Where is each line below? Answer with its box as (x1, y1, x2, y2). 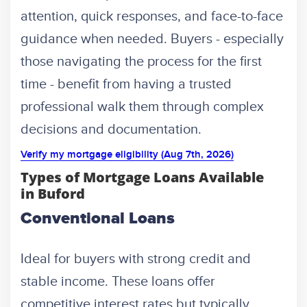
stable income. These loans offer (21, 273, 215, 291)
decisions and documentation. (21, 121, 201, 138)
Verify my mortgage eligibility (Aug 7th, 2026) (21, 149, 234, 162)
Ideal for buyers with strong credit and (21, 251, 251, 268)
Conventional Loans (21, 208, 175, 230)
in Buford (21, 184, 85, 204)
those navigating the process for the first (21, 53, 262, 71)
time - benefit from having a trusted (21, 76, 232, 93)
